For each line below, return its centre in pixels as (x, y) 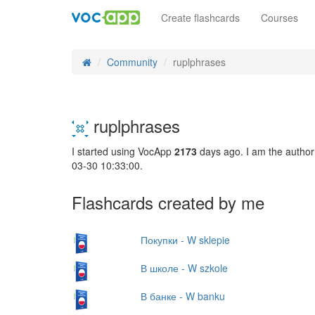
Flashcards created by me (168, 202)
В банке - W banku (182, 296)
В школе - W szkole (184, 268)
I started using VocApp (123, 151)
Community (132, 62)
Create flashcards (200, 18)
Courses (279, 18)
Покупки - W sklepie (185, 239)
